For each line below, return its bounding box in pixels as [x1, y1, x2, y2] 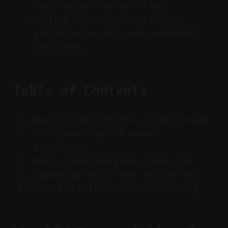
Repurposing [33, 141, 89, 153]
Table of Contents [13, 82, 147, 99]
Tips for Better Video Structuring [33, 183, 199, 194]
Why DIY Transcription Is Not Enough [33, 114, 209, 125]
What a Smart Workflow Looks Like [33, 155, 194, 166]
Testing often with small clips [33, 14, 184, 25]
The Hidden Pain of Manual [33, 128, 159, 139]
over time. [33, 41, 84, 52]
